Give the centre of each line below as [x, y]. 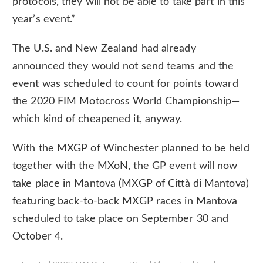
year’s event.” [44, 19]
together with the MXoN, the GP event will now [125, 166]
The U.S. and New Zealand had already [104, 48]
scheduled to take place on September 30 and [121, 219]
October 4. [38, 236]
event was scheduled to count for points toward [125, 84]
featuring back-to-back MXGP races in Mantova [125, 201]
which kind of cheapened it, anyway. [97, 119]
